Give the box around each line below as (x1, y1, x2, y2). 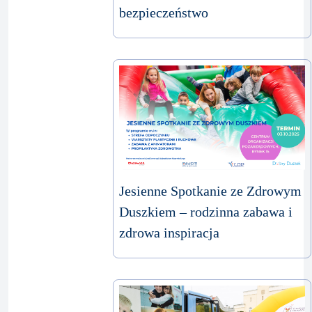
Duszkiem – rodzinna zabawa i (119, 203, 293, 219)
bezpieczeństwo (119, 4, 209, 20)
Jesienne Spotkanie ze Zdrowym (119, 182, 302, 198)
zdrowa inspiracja (119, 224, 220, 240)
